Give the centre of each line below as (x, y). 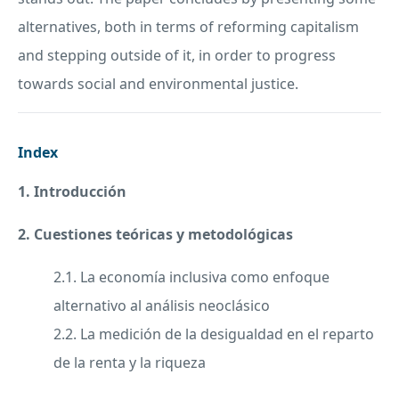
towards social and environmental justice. (158, 84)
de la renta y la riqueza (130, 363)
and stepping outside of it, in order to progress (177, 56)
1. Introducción (74, 192)
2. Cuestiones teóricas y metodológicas (155, 235)
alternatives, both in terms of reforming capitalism (188, 27)
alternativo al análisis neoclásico (162, 306)
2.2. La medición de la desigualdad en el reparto (214, 334)
